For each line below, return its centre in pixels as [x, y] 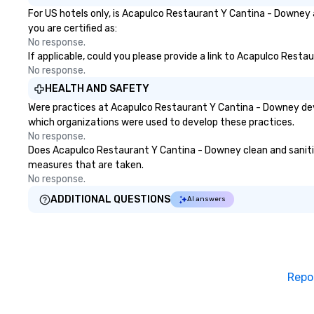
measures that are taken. [86, 165]
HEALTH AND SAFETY [97, 89]
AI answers [206, 199]
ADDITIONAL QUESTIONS [110, 199]
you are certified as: [73, 28]
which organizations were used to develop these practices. [161, 122]
